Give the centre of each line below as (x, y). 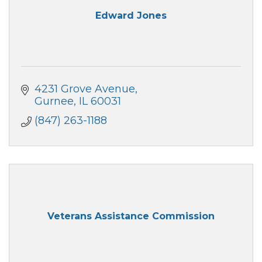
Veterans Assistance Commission (131, 216)
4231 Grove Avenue (85, 89)
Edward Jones (131, 15)
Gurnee (54, 101)
